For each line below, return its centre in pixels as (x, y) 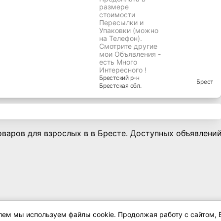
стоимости (117, 15)
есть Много (118, 62)
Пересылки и (121, 23)
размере (114, 7)
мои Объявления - (130, 54)
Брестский (114, 78)
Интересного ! (123, 70)
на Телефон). (121, 38)
